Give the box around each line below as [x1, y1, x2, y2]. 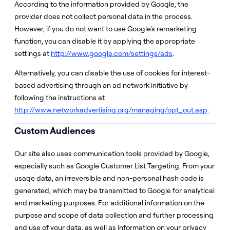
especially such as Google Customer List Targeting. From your [14, 161, 215, 170]
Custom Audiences [14, 125, 95, 137]
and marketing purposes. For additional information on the [14, 198, 204, 207]
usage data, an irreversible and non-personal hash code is [14, 174, 204, 183]
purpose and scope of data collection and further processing [14, 210, 214, 220]
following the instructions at [14, 93, 105, 102]
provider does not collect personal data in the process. [14, 12, 193, 21]
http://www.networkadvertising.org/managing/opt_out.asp [14, 105, 207, 114]
